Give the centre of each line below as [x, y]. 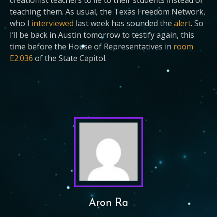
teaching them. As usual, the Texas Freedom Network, [108, 12]
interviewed [54, 23]
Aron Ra [108, 203]
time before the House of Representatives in [92, 46]
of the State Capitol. [70, 58]
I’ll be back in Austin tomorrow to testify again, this [102, 35]
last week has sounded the [125, 23]
